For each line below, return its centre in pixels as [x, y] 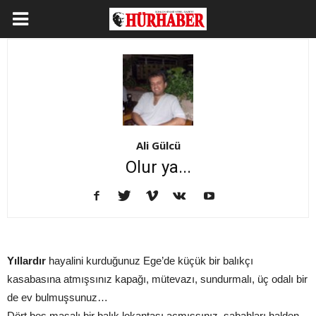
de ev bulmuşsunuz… [57, 298]
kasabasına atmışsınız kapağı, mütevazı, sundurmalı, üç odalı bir [157, 279]
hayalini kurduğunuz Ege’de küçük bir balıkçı [151, 261]
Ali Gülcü [158, 146]
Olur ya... [158, 168]
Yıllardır [28, 261]
